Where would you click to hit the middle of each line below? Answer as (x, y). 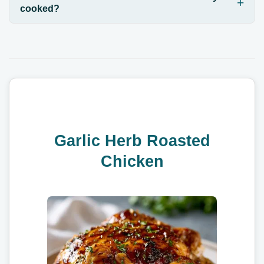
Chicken (132, 161)
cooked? (39, 8)
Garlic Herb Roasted (132, 140)
